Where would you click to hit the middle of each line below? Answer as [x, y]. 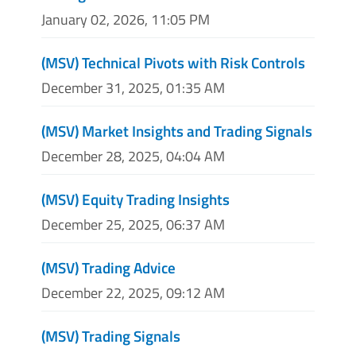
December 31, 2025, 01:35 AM [133, 87]
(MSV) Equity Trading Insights [135, 199]
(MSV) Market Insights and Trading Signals [177, 130]
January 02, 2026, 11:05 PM [126, 19]
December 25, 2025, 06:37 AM [133, 225]
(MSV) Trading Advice [108, 268]
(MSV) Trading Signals [111, 336]
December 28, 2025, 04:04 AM [133, 156]
